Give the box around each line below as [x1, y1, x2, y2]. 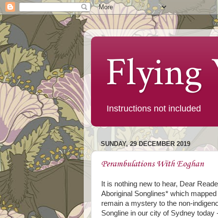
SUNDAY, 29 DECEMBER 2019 [101, 140, 190, 148]
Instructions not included [107, 104, 201, 113]
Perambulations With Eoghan [101, 158, 204, 169]
